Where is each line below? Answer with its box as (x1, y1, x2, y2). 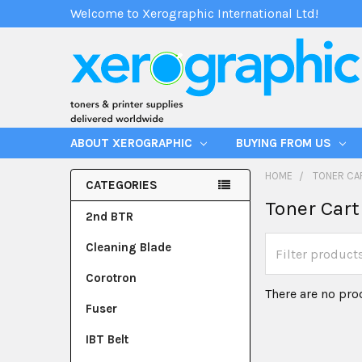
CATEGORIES (86, 178, 158, 192)
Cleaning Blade (86, 240, 171, 255)
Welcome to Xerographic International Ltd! (70, 6, 318, 21)
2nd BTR (86, 209, 133, 224)
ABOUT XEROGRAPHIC (70, 136, 196, 150)
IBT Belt (86, 332, 128, 347)
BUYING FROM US (236, 136, 335, 150)
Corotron (86, 271, 137, 285)
